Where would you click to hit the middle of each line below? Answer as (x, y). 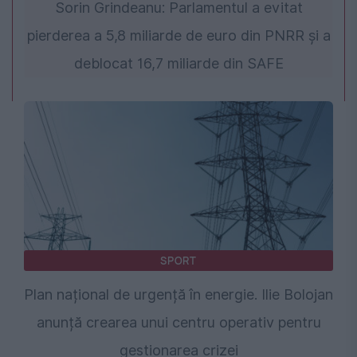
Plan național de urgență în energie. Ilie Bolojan (178, 294)
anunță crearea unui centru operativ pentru (178, 322)
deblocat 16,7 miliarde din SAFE (178, 63)
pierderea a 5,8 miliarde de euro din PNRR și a (178, 35)
